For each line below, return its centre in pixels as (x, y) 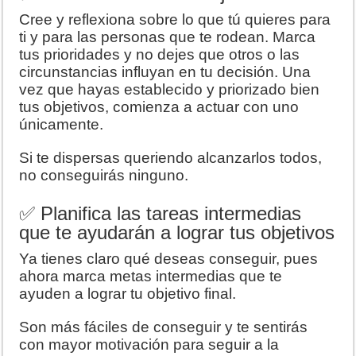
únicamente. (62, 124)
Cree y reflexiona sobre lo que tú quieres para (175, 19)
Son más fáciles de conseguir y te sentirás (164, 327)
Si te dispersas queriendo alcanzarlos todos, (171, 157)
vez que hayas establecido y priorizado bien (170, 89)
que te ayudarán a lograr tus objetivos (177, 232)
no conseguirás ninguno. (104, 175)
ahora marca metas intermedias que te (151, 276)
